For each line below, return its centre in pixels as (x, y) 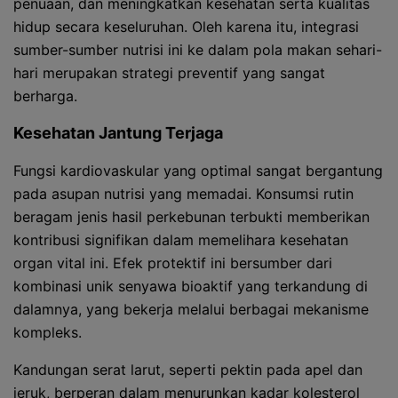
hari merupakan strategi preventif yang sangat (169, 73)
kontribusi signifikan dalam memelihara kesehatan (181, 240)
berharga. (45, 96)
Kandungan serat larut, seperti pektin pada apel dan (188, 370)
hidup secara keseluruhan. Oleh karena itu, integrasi (186, 27)
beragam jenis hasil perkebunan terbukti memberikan (191, 217)
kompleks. (48, 332)
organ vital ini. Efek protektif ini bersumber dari (173, 263)
